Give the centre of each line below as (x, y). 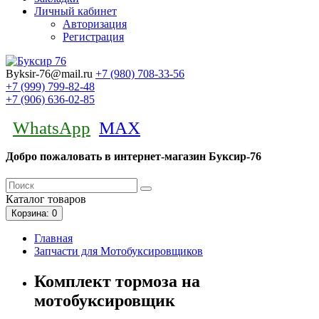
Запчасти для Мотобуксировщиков (119, 251)
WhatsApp (52, 128)
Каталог (25, 199)
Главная (53, 239)
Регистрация (93, 37)
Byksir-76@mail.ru (49, 74)
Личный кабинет (75, 11)
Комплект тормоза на (117, 282)
